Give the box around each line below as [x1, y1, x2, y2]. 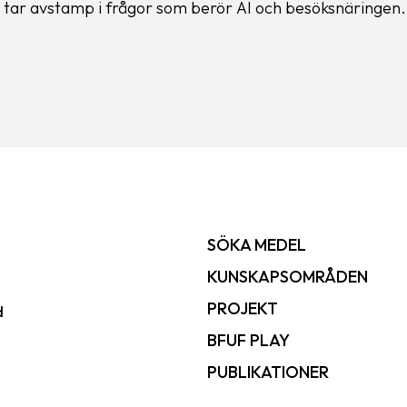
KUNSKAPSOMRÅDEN [207, 266, 368, 287]
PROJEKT [207, 298, 278, 319]
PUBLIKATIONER [207, 362, 329, 382]
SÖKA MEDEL [207, 234, 306, 255]
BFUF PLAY [207, 330, 290, 351]
